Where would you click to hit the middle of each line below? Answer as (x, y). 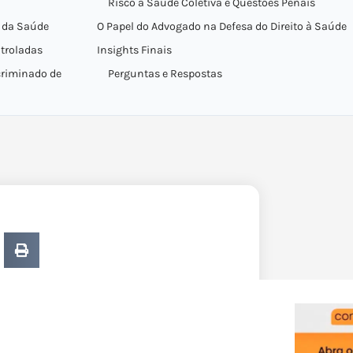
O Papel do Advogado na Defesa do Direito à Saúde (221, 26)
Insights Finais (134, 50)
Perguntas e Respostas (165, 74)
